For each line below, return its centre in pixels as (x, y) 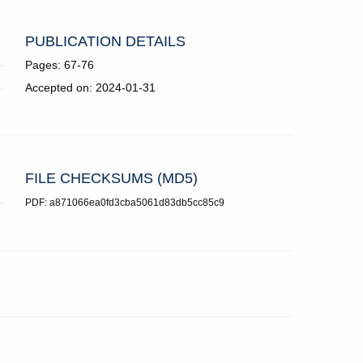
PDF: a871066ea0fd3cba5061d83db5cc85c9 (125, 203)
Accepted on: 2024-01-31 (90, 88)
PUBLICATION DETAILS (105, 42)
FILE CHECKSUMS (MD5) (111, 179)
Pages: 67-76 (60, 65)
